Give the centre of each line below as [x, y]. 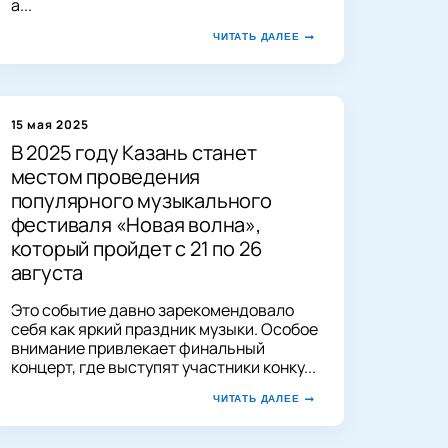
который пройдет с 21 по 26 [136, 248]
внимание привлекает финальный [137, 347]
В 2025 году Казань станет [133, 152]
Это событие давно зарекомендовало [152, 309]
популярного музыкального [141, 200]
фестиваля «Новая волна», [135, 224]
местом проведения [105, 176]
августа [47, 272]
